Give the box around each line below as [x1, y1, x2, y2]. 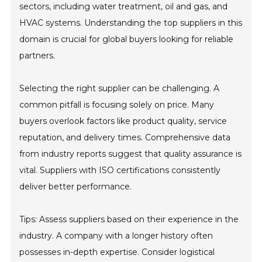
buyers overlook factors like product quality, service [19, 116, 227, 127]
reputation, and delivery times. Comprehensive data [19, 132, 231, 143]
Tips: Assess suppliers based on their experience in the [19, 214, 239, 225]
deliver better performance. [19, 181, 132, 192]
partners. [19, 50, 56, 61]
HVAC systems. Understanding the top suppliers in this [19, 18, 243, 29]
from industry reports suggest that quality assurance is [19, 149, 242, 160]
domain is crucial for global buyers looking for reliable [19, 34, 234, 45]
